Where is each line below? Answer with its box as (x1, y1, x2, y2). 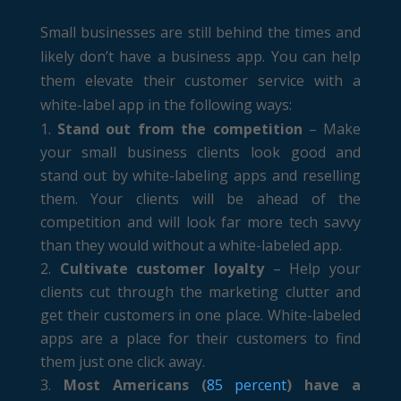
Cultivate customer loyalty (59, 258, 264, 278)
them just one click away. (39, 351, 205, 371)
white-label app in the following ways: (39, 94, 292, 115)
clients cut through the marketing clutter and (39, 281, 362, 302)
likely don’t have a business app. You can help (39, 46, 362, 66)
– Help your (264, 258, 362, 278)
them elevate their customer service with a (39, 70, 362, 90)
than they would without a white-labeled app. (39, 235, 342, 255)
